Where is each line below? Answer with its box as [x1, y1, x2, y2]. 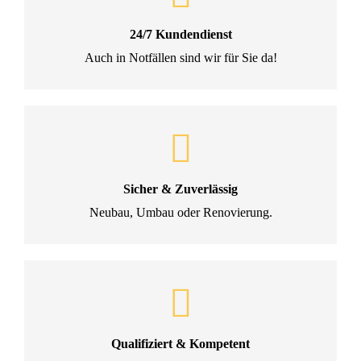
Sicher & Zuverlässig [123, 182, 238, 196]
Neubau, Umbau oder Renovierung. [89, 205, 272, 219]
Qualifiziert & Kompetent [111, 337, 250, 351]
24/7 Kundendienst [129, 27, 232, 41]
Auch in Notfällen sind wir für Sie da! [84, 51, 277, 64]
